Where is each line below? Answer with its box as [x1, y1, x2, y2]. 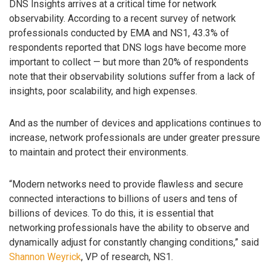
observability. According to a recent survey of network [9, 13, 236, 25]
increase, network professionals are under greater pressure [9, 132, 260, 144]
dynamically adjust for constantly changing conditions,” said [9, 236, 259, 248]
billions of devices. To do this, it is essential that [9, 207, 214, 219]
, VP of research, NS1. [81, 250, 173, 263]
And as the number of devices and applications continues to [9, 117, 261, 129]
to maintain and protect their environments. [9, 146, 188, 158]
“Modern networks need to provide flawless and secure [9, 178, 243, 190]
